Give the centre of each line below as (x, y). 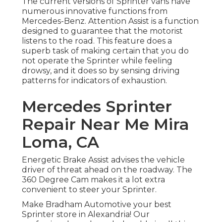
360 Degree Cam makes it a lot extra (93, 180)
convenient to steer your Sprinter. (89, 190)
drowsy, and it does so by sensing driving (101, 71)
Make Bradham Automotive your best (97, 205)
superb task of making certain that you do (105, 51)
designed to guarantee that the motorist (102, 31)
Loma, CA (60, 142)
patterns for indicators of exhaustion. (94, 81)
